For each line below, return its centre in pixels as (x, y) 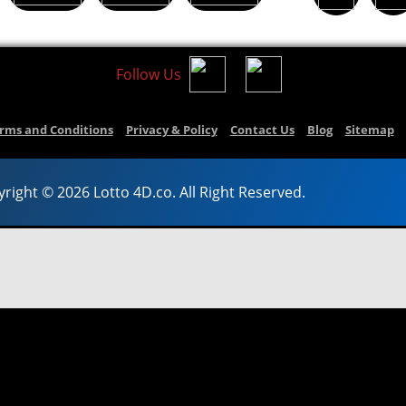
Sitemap (369, 129)
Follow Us (148, 74)
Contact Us (262, 129)
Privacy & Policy (171, 129)
